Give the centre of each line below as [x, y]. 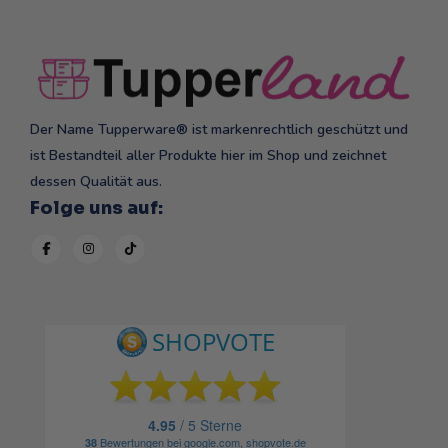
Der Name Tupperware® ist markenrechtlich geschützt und [219, 129]
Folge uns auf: [96, 207]
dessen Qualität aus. [96, 181]
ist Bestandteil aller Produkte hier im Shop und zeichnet [208, 155]
